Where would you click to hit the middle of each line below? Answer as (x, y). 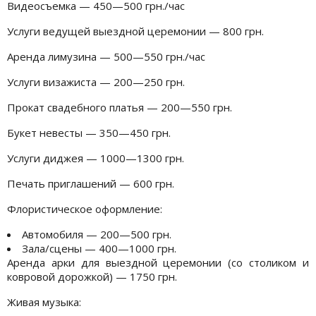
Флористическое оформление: (85, 208)
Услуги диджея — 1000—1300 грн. (96, 158)
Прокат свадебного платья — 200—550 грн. (120, 107)
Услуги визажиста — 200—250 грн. (96, 81)
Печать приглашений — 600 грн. (91, 183)
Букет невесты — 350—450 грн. (89, 132)
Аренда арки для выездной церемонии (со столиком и (158, 262)
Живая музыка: (44, 302)
